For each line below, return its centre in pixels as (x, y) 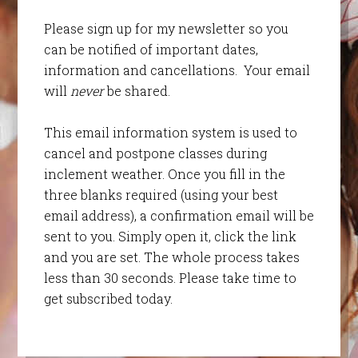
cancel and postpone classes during (155, 153)
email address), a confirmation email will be (179, 216)
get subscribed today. (108, 299)
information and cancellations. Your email (177, 70)
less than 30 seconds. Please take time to (170, 278)
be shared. (137, 91)
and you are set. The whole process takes (171, 257)
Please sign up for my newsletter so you (166, 29)
